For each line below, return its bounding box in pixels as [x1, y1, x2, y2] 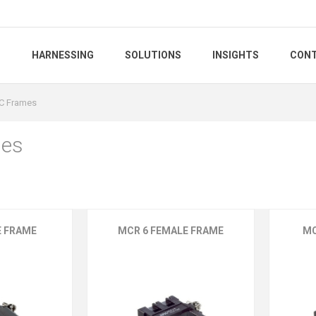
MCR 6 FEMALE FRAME [118, 225, 224, 237]
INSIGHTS [212, 49, 259, 61]
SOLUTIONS [125, 49, 181, 61]
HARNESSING [32, 49, 94, 61]
